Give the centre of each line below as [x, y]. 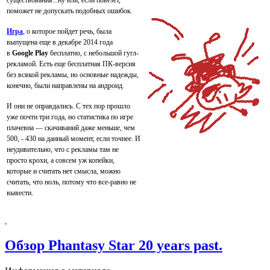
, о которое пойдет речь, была [67, 32]
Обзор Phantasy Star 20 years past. [114, 246]
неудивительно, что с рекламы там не [63, 150]
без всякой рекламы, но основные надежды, [73, 75]
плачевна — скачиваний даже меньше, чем [71, 128]
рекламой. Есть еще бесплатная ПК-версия [71, 64]
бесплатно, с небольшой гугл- [93, 53]
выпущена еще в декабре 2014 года [60, 42]
